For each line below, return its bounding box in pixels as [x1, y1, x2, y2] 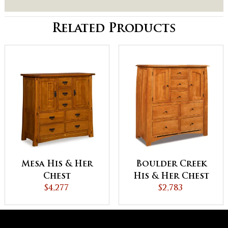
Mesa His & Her [21, 160, 93, 168]
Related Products [52, 22, 176, 35]
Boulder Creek [135, 160, 207, 168]
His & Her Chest [133, 172, 209, 181]
